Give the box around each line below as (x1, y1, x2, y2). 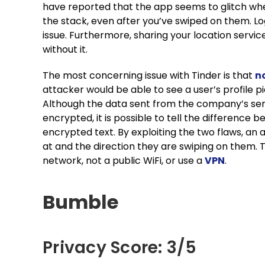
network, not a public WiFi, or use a (43, 154, 205, 167)
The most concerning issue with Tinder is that (43, 69, 255, 82)
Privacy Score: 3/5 (43, 236, 197, 259)
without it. (43, 43, 88, 56)
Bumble (43, 189, 118, 215)
